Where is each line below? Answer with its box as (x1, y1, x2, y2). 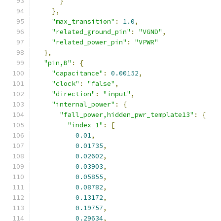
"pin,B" (44, 59, 72, 67)
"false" (87, 79, 115, 88)
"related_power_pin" (52, 38, 127, 46)
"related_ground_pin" (52, 28, 131, 36)
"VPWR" (135, 38, 158, 46)
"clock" (52, 79, 79, 88)
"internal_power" (52, 100, 115, 109)
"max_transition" (52, 17, 115, 26)
